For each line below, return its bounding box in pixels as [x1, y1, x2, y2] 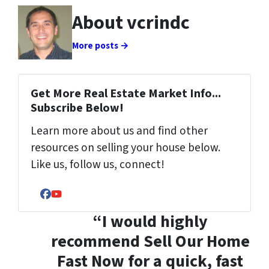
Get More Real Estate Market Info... [31, 85, 221, 102]
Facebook [44, 193, 88, 208]
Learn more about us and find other [31, 122, 208, 139]
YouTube [55, 193, 94, 208]
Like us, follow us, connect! [31, 156, 165, 173]
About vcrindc [72, 9, 190, 37]
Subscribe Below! [31, 100, 124, 116]
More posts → [72, 39, 129, 52]
